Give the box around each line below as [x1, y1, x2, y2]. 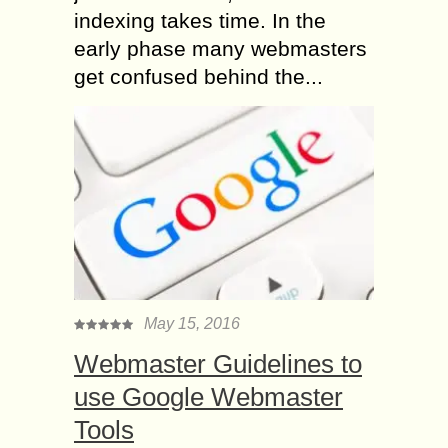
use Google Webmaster [74, 382, 343, 413]
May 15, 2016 [144, 315, 240, 333]
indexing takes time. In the [74, 9, 326, 33]
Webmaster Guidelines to [74, 349, 362, 380]
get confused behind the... [74, 65, 323, 89]
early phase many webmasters [74, 37, 367, 61]
